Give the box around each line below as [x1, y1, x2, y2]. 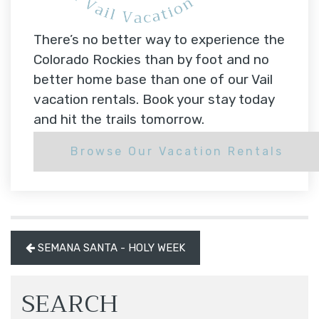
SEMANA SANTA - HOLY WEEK [38, 241, 185, 254]
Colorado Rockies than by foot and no [33, 51, 269, 68]
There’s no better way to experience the [33, 31, 285, 48]
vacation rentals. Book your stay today [33, 90, 274, 108]
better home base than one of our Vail [33, 70, 273, 88]
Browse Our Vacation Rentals [70, 144, 283, 158]
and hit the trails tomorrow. [33, 110, 204, 127]
